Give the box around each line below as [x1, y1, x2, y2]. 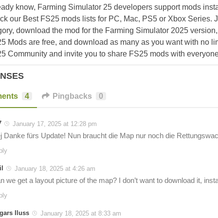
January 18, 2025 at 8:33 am [40, 209, 121, 217]
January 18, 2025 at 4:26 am [15, 164, 95, 172]
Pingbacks [53, 91, 92, 100]
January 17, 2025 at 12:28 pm [13, 120, 97, 127]
